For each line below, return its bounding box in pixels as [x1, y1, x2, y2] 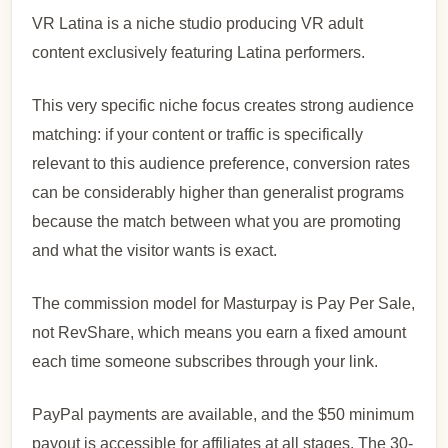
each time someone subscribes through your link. [32, 352, 379, 370]
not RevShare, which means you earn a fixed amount [32, 323, 407, 341]
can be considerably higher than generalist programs [32, 183, 405, 201]
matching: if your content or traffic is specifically [32, 125, 364, 143]
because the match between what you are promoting [32, 212, 402, 230]
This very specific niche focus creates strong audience [32, 96, 415, 114]
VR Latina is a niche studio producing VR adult [32, 14, 364, 32]
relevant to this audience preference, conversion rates [32, 154, 411, 172]
